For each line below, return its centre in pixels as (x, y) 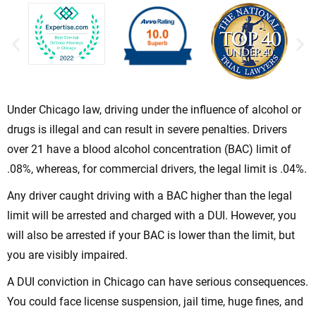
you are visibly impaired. (67, 255)
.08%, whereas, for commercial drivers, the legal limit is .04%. (157, 169)
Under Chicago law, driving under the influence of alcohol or (154, 110)
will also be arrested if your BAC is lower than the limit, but (151, 236)
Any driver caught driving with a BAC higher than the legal (150, 196)
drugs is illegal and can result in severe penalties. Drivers (147, 130)
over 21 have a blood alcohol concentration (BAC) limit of (149, 150)
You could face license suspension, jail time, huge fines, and (155, 302)
